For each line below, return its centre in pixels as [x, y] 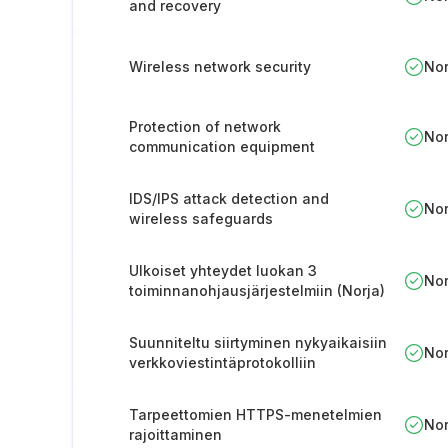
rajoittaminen [175, 434]
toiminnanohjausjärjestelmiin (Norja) [257, 290]
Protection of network [205, 126]
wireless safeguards [201, 218]
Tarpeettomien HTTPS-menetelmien [255, 414]
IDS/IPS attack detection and [229, 198]
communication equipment [222, 146]
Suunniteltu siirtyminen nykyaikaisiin [258, 342]
